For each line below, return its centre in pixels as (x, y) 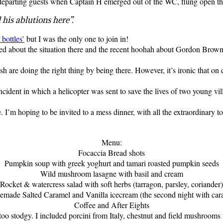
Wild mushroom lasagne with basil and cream (111, 173)
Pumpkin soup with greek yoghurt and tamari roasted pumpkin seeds (111, 163)
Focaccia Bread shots (111, 152)
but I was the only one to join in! (76, 38)
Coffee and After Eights (111, 205)
